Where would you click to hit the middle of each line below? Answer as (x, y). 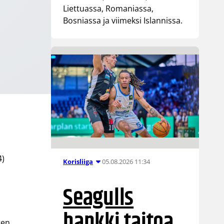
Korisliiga (78, 161)
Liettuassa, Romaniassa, (108, 8)
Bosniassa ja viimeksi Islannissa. (123, 20)
